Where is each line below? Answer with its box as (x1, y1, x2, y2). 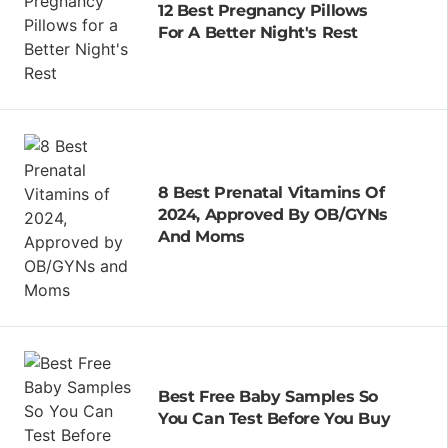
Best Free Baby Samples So (158, 386, 378, 406)
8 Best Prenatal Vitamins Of (158, 182, 385, 202)
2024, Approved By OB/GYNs (158, 204, 388, 224)
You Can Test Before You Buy (158, 408, 391, 428)
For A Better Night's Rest (158, 22, 358, 42)
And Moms (158, 226, 245, 246)
